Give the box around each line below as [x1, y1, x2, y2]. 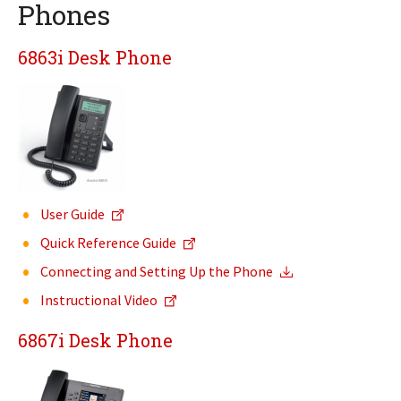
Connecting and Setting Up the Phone [40, 262, 273, 280]
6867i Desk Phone [18, 328, 173, 352]
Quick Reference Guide [40, 234, 176, 252]
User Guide [40, 205, 105, 223]
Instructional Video [40, 291, 158, 309]
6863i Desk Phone [18, 46, 172, 69]
